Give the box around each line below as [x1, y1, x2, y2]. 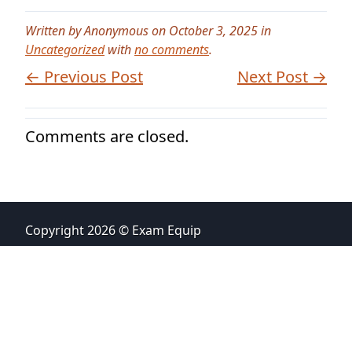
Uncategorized [25, 41, 104, 58]
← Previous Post [25, 66, 143, 87]
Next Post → [237, 66, 327, 87]
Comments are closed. [25, 126, 189, 147]
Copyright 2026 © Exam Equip [25, 222, 201, 239]
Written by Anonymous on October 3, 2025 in [25, 22, 271, 39]
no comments [134, 41, 209, 58]
